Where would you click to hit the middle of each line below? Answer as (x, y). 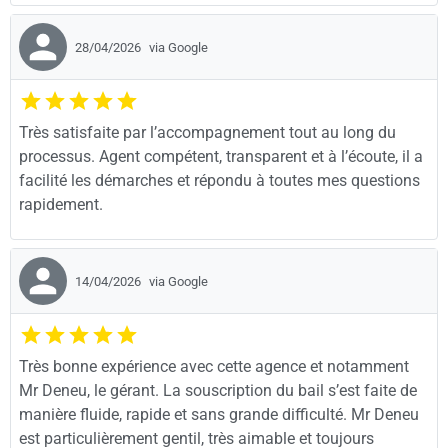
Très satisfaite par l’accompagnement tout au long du (207, 132)
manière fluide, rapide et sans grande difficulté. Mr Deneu (219, 415)
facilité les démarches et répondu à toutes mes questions (219, 180)
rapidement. (61, 204)
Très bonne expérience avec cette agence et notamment (214, 367)
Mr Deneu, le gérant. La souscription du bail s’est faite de (218, 391)
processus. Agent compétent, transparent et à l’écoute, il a (221, 156)
